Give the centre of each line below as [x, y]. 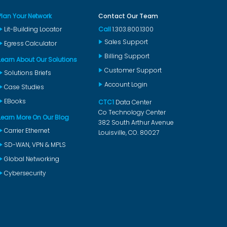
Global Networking [32, 159]
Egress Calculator [30, 43]
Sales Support [126, 42]
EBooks [15, 101]
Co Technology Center [132, 112]
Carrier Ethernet [27, 130]
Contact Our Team [128, 16]
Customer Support [133, 70]
